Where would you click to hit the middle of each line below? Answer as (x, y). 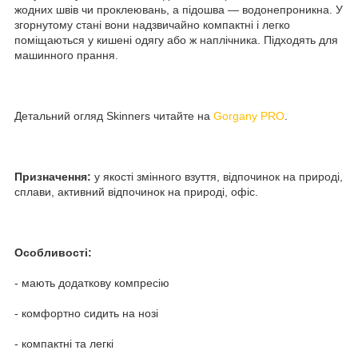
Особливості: (53, 252)
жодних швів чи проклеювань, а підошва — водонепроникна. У (179, 9)
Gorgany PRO (249, 115)
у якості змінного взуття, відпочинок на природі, (217, 176)
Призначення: (53, 176)
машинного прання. (66, 55)
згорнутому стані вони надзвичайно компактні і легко (152, 24)
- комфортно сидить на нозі (86, 313)
